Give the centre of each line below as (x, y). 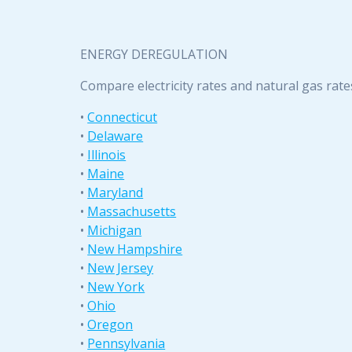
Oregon (110, 324)
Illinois (107, 154)
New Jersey (121, 268)
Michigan (115, 230)
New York (116, 286)
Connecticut (123, 117)
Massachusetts (132, 211)
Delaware (115, 136)
